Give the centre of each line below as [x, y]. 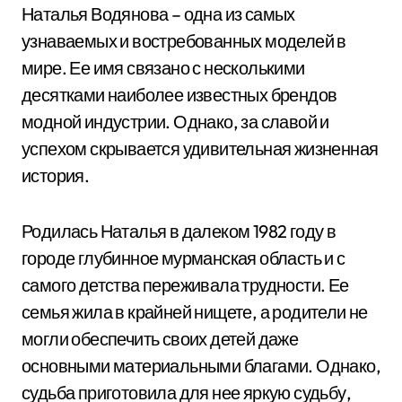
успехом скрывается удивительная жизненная [200, 149]
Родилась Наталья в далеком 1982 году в [179, 231]
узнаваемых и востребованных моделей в [184, 41]
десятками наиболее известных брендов [179, 95]
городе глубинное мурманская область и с [184, 258]
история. [56, 175]
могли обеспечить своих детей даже [160, 339]
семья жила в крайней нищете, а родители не [195, 312]
